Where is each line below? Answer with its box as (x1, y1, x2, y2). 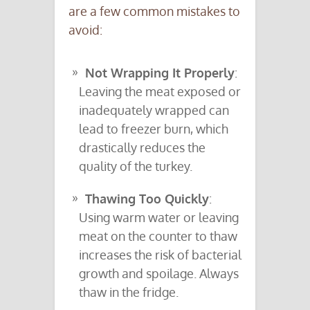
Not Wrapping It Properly (85, 65, 235, 81)
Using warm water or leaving (79, 210, 239, 226)
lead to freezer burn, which (79, 121, 228, 137)
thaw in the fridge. (79, 284, 179, 300)
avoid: (69, 22, 102, 38)
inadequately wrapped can (79, 102, 229, 118)
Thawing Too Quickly (85, 191, 209, 207)
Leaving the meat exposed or (79, 84, 241, 100)
